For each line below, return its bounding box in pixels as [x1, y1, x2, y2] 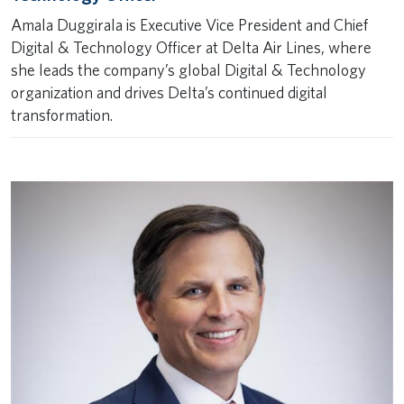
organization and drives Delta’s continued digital [11, 83, 327, 102]
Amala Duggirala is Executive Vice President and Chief [11, 15, 368, 34]
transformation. [11, 106, 113, 124]
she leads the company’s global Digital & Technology [11, 60, 366, 79]
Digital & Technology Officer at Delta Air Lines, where [11, 38, 372, 57]
